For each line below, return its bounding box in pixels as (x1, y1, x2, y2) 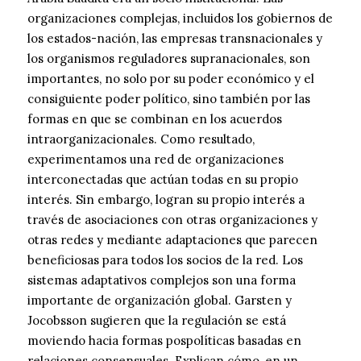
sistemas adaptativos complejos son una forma (27, 272, 296, 288)
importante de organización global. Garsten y (27, 293, 292, 309)
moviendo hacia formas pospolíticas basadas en (27, 333, 301, 349)
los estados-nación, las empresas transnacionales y (27, 31, 322, 47)
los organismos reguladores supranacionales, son (27, 51, 310, 67)
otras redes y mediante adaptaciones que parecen (27, 232, 317, 248)
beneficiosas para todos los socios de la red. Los (27, 252, 303, 268)
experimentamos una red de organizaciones (27, 151, 284, 168)
